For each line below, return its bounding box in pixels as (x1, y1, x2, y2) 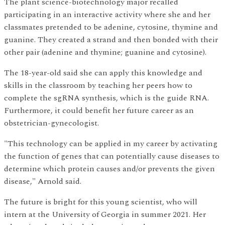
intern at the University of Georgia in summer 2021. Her (4, 208, 206, 220)
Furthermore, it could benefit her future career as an (4, 104, 194, 117)
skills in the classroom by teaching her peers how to (4, 79, 192, 91)
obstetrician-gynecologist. (4, 117, 99, 129)
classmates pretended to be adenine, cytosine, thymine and (4, 21, 218, 33)
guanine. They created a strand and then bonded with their (4, 34, 218, 46)
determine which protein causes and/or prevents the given (4, 163, 215, 175)
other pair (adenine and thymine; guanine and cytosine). (4, 46, 206, 58)
